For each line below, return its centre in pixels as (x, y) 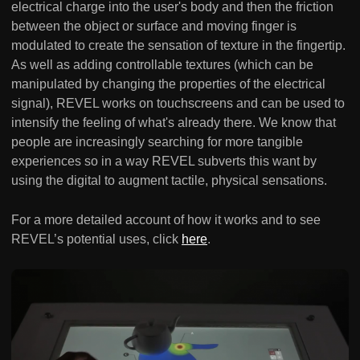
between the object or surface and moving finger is (154, 27)
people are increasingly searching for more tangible (157, 142)
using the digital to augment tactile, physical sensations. (169, 181)
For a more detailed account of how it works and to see (166, 220)
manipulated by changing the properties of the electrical (168, 84)
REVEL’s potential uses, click (96, 239)
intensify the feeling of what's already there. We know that (174, 123)
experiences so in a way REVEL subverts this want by (164, 162)
